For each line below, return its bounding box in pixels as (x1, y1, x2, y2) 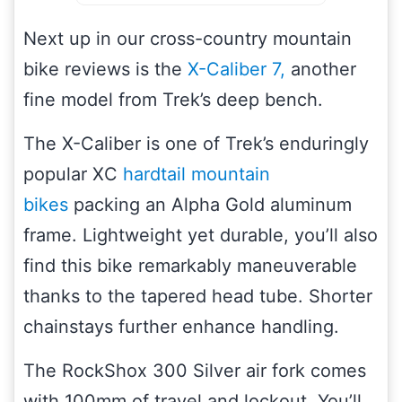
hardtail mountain (123, 162, 270, 185)
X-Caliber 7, (188, 57, 285, 80)
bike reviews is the (23, 57, 188, 80)
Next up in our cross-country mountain (23, 27, 352, 49)
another (285, 57, 356, 80)
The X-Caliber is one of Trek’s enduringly (23, 132, 369, 154)
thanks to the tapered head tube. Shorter (23, 284, 372, 307)
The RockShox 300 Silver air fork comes (23, 359, 366, 381)
